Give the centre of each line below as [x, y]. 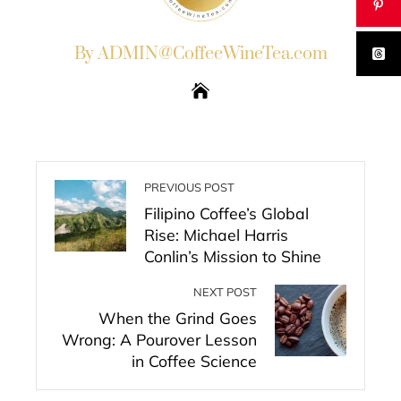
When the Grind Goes [178, 318]
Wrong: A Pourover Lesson [159, 339]
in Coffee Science [194, 361]
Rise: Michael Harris [216, 235]
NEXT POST [225, 292]
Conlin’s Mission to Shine [233, 256]
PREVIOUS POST [189, 187]
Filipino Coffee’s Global [226, 213]
